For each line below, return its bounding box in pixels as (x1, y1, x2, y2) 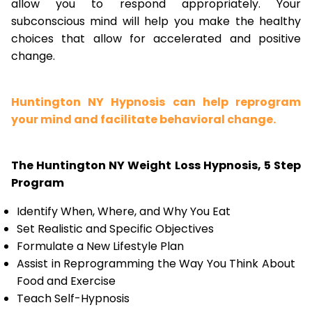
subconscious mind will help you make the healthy (11, 13, 301, 29)
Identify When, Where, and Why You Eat (17, 203, 231, 219)
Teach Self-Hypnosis (17, 290, 130, 306)
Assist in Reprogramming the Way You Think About (17, 256, 295, 272)
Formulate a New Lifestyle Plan (17, 238, 184, 254)
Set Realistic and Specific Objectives (17, 221, 214, 237)
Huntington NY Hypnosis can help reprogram (11, 94, 301, 110)
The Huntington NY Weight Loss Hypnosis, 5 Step (11, 157, 301, 173)
